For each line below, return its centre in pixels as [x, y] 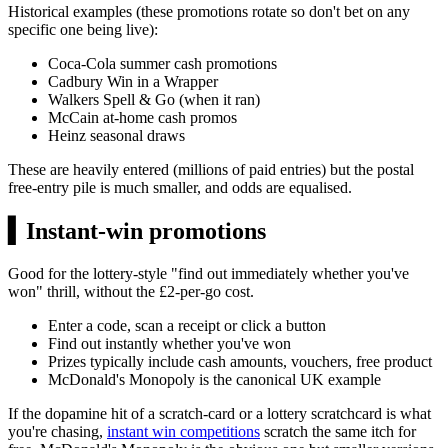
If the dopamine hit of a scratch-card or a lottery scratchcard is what [219, 414]
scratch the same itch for [338, 432]
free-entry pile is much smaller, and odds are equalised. [180, 188]
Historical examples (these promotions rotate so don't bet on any [209, 12]
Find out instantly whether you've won [169, 344]
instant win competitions [183, 432]
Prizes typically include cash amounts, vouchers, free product [240, 362]
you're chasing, [57, 432]
